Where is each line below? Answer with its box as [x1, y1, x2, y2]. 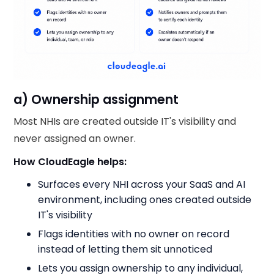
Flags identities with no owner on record [38, 227, 230, 242]
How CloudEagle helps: [13, 155, 127, 169]
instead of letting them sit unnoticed [38, 242, 213, 257]
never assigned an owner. [13, 131, 136, 146]
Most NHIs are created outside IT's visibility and [13, 114, 237, 129]
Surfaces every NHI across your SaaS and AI [38, 177, 246, 192]
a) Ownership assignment [13, 91, 179, 109]
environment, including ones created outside [38, 193, 252, 207]
